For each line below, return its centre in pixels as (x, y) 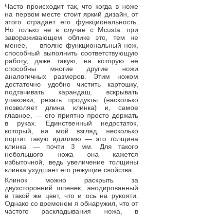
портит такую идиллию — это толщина (72, 139)
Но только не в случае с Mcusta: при (72, 30)
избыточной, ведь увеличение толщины (72, 162)
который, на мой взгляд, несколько (72, 131)
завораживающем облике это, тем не (72, 37)
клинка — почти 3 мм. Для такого (72, 146)
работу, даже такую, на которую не (72, 61)
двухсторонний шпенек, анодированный (72, 188)
